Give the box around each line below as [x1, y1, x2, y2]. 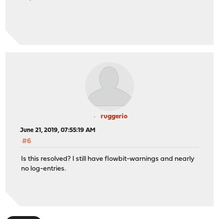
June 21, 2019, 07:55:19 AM [20, 127, 96, 133]
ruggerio [100, 112, 128, 120]
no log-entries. [21, 165, 66, 173]
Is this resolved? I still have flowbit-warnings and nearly [21, 155, 195, 163]
